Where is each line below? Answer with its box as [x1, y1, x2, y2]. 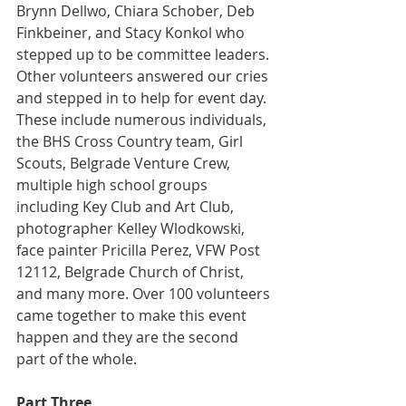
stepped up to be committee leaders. [16, 44, 273, 64]
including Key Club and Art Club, [16, 197, 237, 217]
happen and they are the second [16, 327, 242, 347]
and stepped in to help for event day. [16, 88, 270, 108]
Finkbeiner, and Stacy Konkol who [16, 23, 248, 43]
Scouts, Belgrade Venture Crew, [16, 153, 234, 173]
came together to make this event [16, 305, 250, 325]
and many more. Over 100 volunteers [16, 284, 274, 304]
